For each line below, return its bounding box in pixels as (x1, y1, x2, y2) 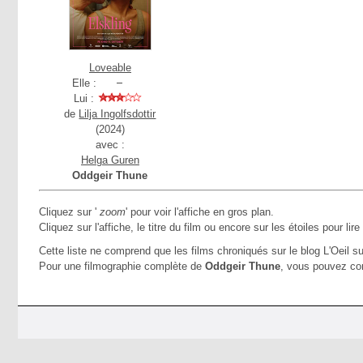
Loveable (88, 62, 131, 74)
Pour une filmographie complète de (39, 260, 205, 272)
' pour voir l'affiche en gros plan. (126, 206, 274, 218)
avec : (95, 139, 125, 151)
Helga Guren (80, 154, 139, 166)
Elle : (71, 77, 96, 89)
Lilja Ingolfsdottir (79, 108, 156, 120)
